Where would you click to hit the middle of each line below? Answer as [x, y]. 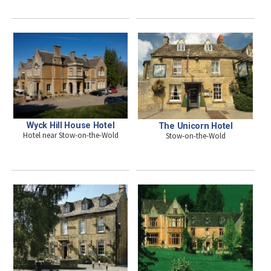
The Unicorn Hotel [195, 126]
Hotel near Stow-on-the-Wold [70, 135]
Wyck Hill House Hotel [71, 125]
